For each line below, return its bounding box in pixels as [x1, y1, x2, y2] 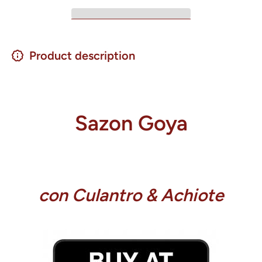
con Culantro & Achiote [38, 184, 224, 206]
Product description [29, 49, 135, 63]
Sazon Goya [74, 111, 188, 136]
